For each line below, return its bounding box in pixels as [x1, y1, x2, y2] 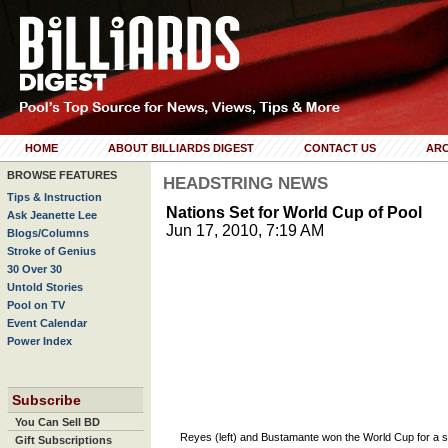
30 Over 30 [7, 263, 62, 275]
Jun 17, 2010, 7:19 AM [166, 222, 324, 239]
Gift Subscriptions [15, 434, 112, 446]
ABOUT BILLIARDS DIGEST [108, 142, 254, 154]
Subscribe [12, 392, 81, 408]
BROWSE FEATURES [7, 169, 117, 181]
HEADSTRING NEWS [163, 174, 328, 193]
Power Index [7, 335, 72, 347]
